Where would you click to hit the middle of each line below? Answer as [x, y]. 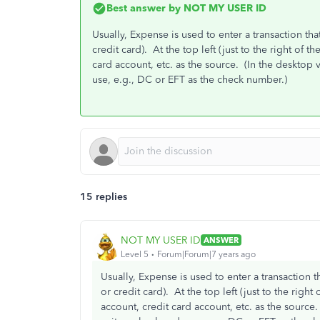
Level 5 [135, 254]
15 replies [104, 197]
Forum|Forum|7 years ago [206, 254]
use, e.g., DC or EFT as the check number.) [190, 80]
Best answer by [144, 8]
